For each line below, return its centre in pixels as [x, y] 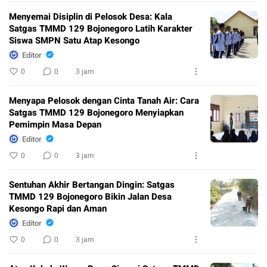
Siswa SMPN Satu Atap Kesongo [74, 41]
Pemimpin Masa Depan [55, 125]
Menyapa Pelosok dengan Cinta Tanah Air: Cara [104, 101]
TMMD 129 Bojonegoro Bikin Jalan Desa [90, 197]
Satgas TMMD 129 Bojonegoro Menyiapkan [96, 113]
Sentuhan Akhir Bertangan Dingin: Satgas [92, 185]
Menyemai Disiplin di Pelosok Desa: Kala [91, 17]
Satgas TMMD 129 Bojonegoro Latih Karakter [101, 29]
